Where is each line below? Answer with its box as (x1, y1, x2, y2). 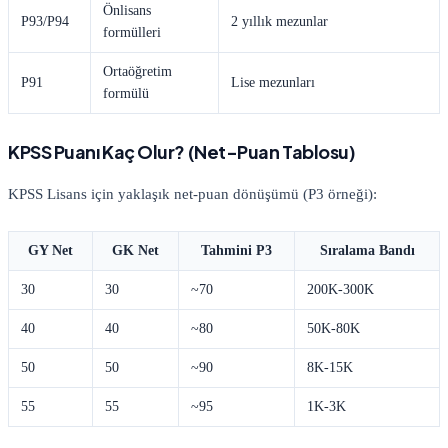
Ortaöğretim (103, 63, 172, 79)
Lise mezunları (231, 74, 315, 90)
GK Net (112, 242, 159, 258)
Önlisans (103, 2, 151, 18)
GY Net (28, 242, 73, 258)
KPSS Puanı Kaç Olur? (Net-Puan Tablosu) (8, 139, 356, 163)
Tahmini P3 (201, 242, 272, 258)
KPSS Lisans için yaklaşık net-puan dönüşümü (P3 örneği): (8, 185, 377, 202)
